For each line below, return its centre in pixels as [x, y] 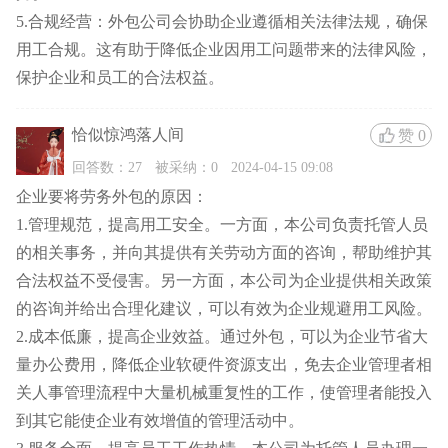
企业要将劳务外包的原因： [112, 196]
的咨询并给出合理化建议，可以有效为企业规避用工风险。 [224, 308]
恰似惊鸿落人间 [128, 135]
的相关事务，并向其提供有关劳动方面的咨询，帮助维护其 [224, 252]
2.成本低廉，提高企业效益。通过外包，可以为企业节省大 [222, 336]
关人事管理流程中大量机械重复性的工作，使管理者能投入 [224, 392]
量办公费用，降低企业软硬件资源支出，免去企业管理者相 [224, 364]
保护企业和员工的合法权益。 [120, 78]
